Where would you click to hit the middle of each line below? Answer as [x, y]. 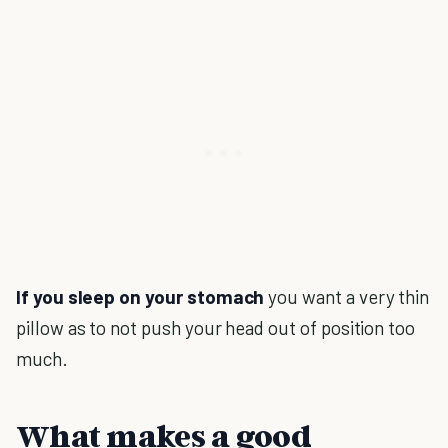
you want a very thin [347, 296]
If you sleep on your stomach [140, 296]
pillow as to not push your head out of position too [216, 327]
